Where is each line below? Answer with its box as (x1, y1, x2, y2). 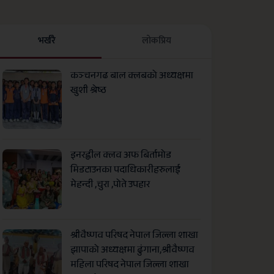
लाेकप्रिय (142, 33, 171, 49)
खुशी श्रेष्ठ (70, 83, 107, 100)
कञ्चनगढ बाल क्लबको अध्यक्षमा (70, 68, 194, 86)
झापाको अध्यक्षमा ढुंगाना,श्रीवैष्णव (70, 242, 195, 259)
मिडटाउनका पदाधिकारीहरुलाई (70, 163, 181, 180)
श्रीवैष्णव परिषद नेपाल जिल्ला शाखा (70, 228, 199, 245)
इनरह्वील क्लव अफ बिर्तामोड (70, 148, 172, 165)
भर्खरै (37, 33, 56, 49)
